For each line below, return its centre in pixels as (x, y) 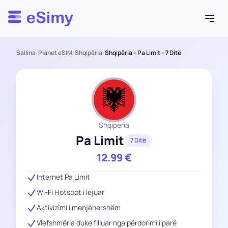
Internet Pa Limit (63, 177)
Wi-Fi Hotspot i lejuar (70, 192)
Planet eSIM (55, 53)
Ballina (26, 53)
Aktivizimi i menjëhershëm (79, 207)
